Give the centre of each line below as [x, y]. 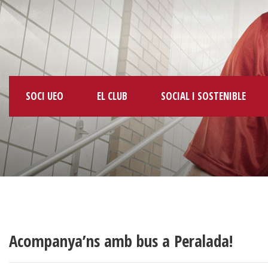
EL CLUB [112, 96]
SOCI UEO [45, 96]
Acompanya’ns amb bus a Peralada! [121, 240]
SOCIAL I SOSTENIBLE [203, 96]
